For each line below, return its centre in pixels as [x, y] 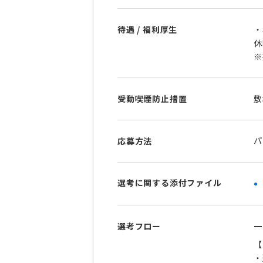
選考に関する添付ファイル [170, 182]
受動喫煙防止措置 [152, 98]
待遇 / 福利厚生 [148, 29]
